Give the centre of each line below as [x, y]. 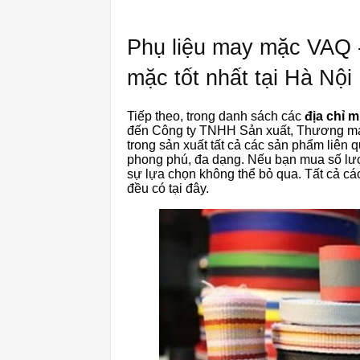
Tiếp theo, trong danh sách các [216, 117]
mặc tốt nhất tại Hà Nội [239, 78]
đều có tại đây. [168, 189]
